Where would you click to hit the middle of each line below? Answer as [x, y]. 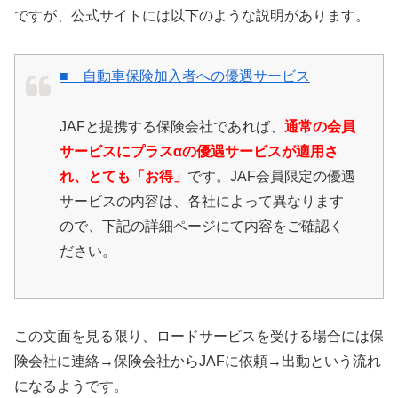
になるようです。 [71, 386]
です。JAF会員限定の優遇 [271, 176]
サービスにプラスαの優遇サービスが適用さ [199, 151]
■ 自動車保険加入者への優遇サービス [185, 76]
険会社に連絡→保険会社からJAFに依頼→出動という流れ [198, 362]
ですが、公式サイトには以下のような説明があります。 [192, 15]
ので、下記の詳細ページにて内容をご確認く [202, 226]
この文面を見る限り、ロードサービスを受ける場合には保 [199, 337]
